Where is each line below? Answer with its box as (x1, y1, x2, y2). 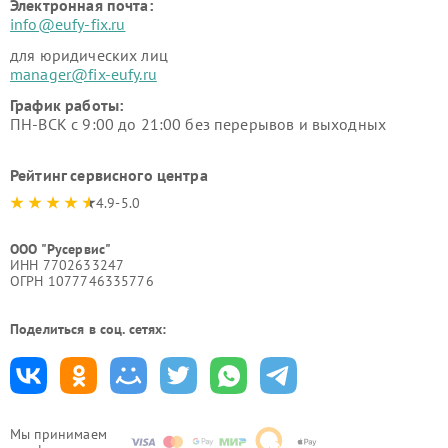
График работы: (10, 95, 124, 115)
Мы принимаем (10, 425, 107, 443)
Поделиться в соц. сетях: (10, 320, 167, 338)
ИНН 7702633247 (10, 256, 125, 274)
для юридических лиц (10, 45, 168, 65)
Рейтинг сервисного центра (10, 165, 208, 185)
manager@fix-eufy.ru (10, 64, 157, 84)
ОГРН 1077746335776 (10, 272, 154, 290)
